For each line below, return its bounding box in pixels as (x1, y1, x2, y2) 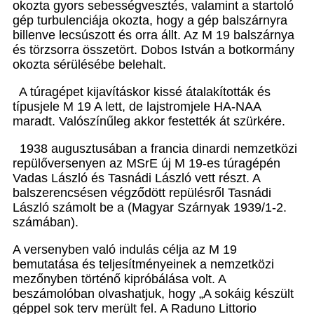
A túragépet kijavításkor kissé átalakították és (13, 85, 271, 100)
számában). (13, 215, 78, 230)
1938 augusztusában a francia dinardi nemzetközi (13, 142, 297, 156)
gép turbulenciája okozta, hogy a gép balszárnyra (13, 13, 287, 28)
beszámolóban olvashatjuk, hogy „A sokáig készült (13, 287, 294, 301)
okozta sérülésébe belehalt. (13, 57, 166, 72)
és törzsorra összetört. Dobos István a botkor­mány (13, 43, 294, 57)
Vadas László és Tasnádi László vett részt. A (13, 171, 260, 186)
